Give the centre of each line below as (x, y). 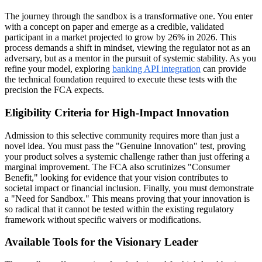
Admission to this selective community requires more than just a (122, 135)
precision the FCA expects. (54, 90)
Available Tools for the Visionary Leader (101, 242)
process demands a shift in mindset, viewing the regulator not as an (127, 48)
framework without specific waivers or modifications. (103, 219)
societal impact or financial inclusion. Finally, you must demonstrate (129, 188)
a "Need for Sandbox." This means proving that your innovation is (127, 198)
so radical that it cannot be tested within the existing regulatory (119, 209)
